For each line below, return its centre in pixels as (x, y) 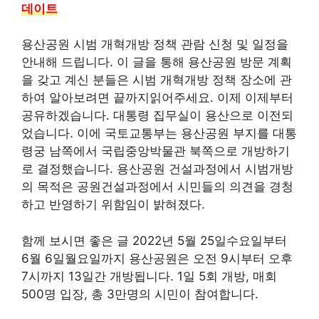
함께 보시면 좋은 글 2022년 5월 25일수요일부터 (154, 240)
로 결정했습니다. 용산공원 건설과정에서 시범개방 (157, 169)
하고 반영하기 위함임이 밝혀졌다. (113, 204)
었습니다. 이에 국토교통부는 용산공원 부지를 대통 (159, 133)
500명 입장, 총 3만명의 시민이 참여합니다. (140, 294)
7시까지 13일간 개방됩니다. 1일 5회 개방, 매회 (149, 276)
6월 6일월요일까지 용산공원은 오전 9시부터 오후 (157, 258)
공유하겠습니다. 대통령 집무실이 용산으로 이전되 (157, 115)
